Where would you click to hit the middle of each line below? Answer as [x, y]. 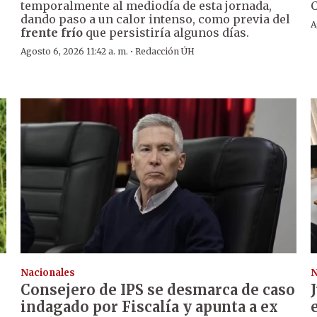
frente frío [52, 33]
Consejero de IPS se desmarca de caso [158, 289]
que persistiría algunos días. [166, 33]
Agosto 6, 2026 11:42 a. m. [75, 52]
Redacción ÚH [165, 52]
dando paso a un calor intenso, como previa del [156, 19]
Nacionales [48, 272]
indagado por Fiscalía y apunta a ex [150, 306]
